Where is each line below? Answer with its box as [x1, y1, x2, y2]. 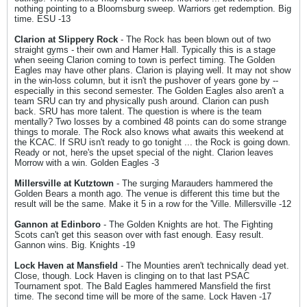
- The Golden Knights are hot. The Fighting [101, 219, 273, 230]
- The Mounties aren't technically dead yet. [118, 260, 289, 271]
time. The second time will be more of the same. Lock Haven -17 [14, 291, 271, 302]
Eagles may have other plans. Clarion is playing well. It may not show [14, 65, 291, 75]
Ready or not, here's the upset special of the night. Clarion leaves [14, 147, 273, 158]
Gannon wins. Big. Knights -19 [14, 240, 135, 250]
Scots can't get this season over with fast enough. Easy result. [14, 230, 264, 240]
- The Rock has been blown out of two [118, 34, 271, 45]
